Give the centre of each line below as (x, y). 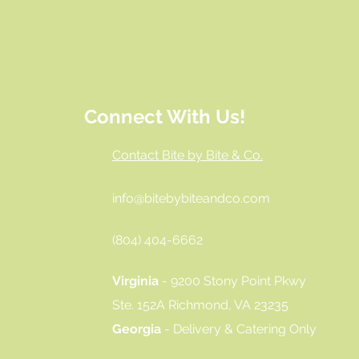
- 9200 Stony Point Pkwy (234, 280)
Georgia (138, 329)
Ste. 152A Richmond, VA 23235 (200, 305)
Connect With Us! (165, 116)
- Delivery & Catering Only (240, 329)
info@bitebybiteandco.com (191, 198)
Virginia (137, 280)
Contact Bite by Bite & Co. (188, 155)
